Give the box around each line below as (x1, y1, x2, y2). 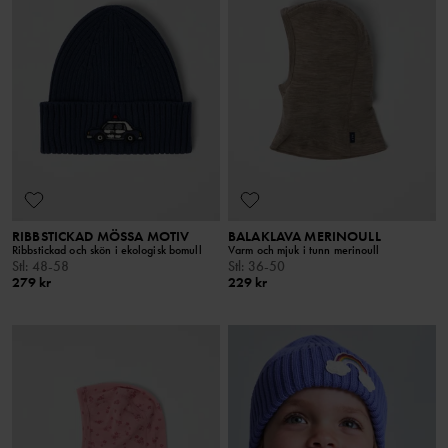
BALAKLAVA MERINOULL (228, 227, 381, 246)
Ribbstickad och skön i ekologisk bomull (12, 242, 202, 259)
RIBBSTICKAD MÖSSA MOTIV (12, 227, 190, 246)
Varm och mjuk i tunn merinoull (228, 242, 380, 259)
